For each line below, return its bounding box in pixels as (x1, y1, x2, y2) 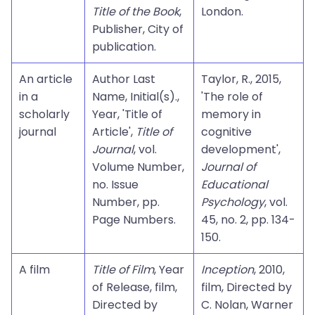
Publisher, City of (92, 21, 184, 37)
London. (201, 4, 243, 20)
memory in (201, 106, 261, 122)
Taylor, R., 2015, (201, 71, 281, 87)
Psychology (201, 194, 264, 210)
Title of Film (92, 262, 154, 278)
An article (19, 71, 72, 87)
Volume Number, (92, 159, 184, 175)
